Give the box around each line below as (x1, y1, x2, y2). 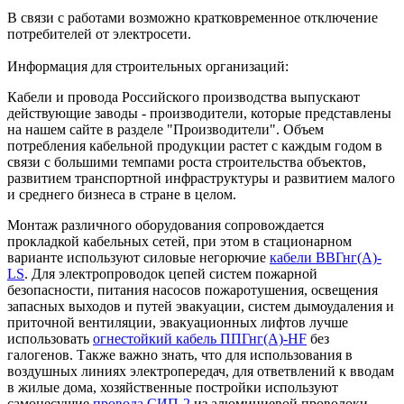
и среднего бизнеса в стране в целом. (7, 186, 236, 202)
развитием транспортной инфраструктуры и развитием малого (7, 170, 395, 186)
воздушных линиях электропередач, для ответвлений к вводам (7, 363, 394, 379)
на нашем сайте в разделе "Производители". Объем (7, 121, 324, 137)
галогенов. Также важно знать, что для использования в (7, 346, 353, 363)
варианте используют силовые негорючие (7, 249, 270, 265)
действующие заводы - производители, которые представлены (7, 105, 391, 121)
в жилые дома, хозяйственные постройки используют (7, 379, 338, 395)
